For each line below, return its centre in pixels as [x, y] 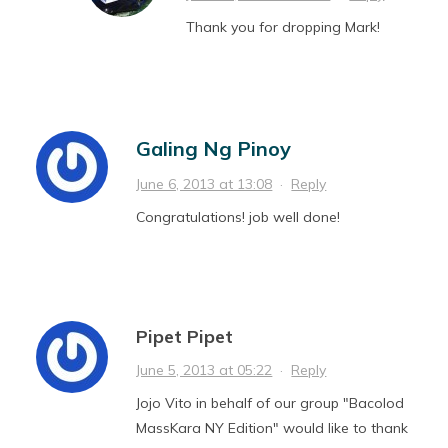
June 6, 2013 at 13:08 [204, 184]
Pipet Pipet [185, 337]
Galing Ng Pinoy [214, 149]
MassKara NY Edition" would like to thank [272, 428]
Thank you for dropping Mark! [283, 27]
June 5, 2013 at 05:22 [204, 370]
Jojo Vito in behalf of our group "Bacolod [270, 403]
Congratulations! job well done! [238, 217]
